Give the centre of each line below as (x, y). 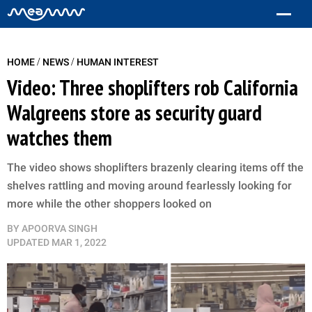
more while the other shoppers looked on (109, 204)
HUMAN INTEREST (118, 62)
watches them (60, 138)
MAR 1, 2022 (79, 242)
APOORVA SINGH (60, 228)
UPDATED (28, 242)
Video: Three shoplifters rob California (153, 87)
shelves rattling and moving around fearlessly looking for (149, 186)
